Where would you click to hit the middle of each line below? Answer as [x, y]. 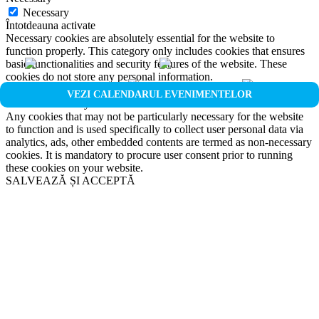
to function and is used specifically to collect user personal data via [155, 129]
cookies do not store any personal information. [109, 76]
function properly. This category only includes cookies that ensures [155, 51]
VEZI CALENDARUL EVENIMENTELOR [159, 94]
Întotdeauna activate [51, 25]
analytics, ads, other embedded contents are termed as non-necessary [159, 142]
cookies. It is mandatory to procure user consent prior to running [149, 155]
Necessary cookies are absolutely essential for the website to [140, 38]
